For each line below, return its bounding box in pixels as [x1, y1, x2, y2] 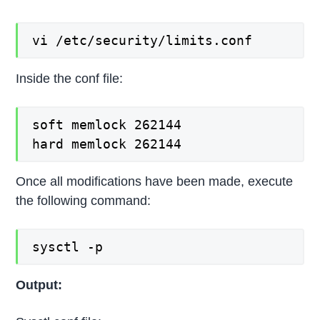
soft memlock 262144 [32, 116, 182, 132]
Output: [16, 277, 63, 292]
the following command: [16, 194, 151, 209]
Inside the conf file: [16, 71, 124, 86]
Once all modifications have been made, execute [16, 174, 294, 189]
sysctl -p [32, 239, 104, 255]
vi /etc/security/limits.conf [32, 33, 253, 49]
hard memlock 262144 [32, 136, 182, 151]
